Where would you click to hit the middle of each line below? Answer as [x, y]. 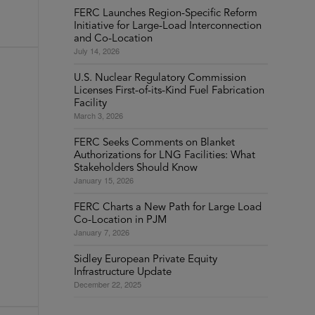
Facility [91, 104]
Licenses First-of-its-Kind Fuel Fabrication [169, 91]
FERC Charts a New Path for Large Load [168, 208]
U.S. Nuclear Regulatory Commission [160, 78]
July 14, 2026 [97, 51]
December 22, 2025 [108, 284]
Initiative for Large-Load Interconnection [168, 26]
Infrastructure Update [123, 272]
